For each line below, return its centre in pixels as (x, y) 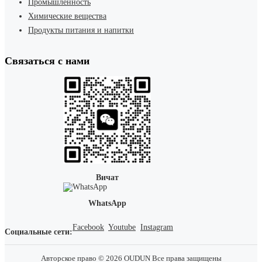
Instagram (157, 227)
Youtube (122, 227)
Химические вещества (67, 16)
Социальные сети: (39, 232)
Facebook (88, 227)
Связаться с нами (47, 61)
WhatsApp (107, 204)
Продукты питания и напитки (81, 30)
